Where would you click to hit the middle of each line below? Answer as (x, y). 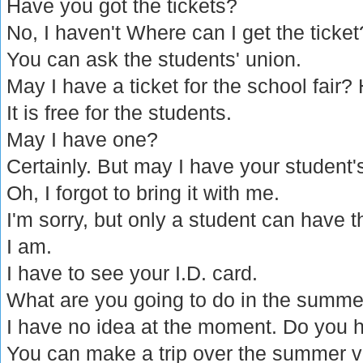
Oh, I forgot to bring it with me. (143, 192)
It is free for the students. (120, 112)
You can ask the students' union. (154, 59)
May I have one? (83, 139)
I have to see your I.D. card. (132, 273)
